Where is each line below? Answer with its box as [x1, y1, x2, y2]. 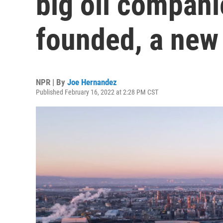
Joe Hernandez [67, 77, 117, 87]
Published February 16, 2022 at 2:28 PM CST [36, 88, 158, 96]
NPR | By [36, 77, 67, 87]
